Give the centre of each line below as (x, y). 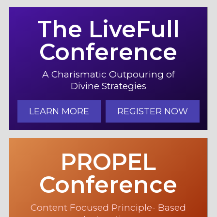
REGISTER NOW (152, 112)
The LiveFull (108, 29)
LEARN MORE (59, 112)
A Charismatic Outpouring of (108, 75)
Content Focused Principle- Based (108, 207)
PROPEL (108, 162)
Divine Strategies (108, 86)
